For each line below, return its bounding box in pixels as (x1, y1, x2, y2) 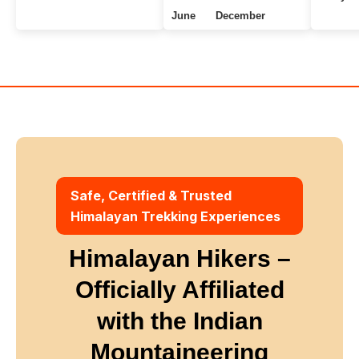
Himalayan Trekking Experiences (71, 208, 280, 224)
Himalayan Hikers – (68, 244, 291, 272)
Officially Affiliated (75, 276, 284, 303)
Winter (24, 45, 56, 58)
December (216, 9, 265, 22)
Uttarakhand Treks (24, 17, 113, 30)
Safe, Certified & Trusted (71, 187, 232, 204)
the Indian (150, 307, 263, 334)
